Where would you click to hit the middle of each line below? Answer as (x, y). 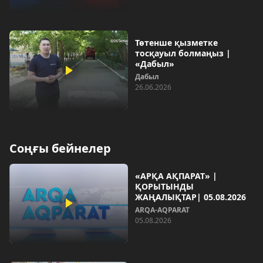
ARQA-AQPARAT (162, 210)
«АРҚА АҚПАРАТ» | (176, 176)
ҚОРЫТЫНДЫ (164, 186)
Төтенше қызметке (176, 43)
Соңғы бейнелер (60, 148)
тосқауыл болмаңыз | (183, 53)
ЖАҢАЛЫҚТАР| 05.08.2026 (190, 197)
